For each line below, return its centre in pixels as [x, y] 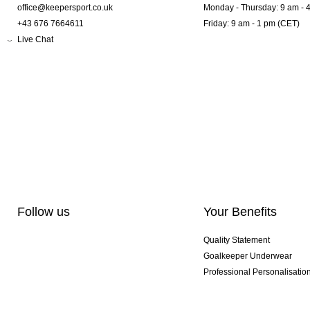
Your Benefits [240, 212]
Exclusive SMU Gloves [246, 288]
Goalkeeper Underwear [247, 256]
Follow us [44, 212]
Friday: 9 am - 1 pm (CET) [251, 24]
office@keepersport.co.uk [65, 8]
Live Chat [35, 40]
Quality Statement [236, 240]
